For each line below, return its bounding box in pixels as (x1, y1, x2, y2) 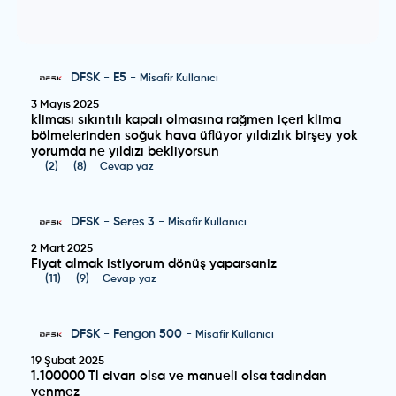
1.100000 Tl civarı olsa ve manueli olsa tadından (31, 369, 328, 383)
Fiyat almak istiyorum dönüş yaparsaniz (31, 257, 278, 270)
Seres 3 (113, 216, 156, 228)
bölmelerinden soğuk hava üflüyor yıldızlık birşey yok (31, 129, 359, 142)
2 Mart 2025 (31, 243, 94, 255)
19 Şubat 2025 (31, 355, 105, 367)
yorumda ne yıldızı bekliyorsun (31, 145, 220, 158)
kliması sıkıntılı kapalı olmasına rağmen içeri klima (31, 113, 342, 126)
